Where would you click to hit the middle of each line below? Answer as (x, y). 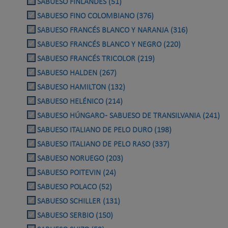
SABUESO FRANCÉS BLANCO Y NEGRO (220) (109, 45)
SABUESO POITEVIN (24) (77, 173)
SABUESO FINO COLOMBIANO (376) (95, 17)
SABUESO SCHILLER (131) (79, 202)
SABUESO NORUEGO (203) (80, 159)
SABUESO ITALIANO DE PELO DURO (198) (104, 131)
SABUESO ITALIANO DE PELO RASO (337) (103, 145)
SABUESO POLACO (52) (75, 188)
